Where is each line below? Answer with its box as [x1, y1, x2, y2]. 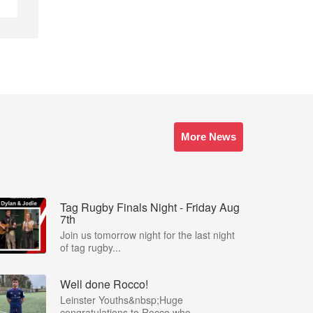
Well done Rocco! [60, 276, 148, 292]
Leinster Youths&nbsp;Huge [60, 293, 183, 307]
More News [181, 131, 236, 143]
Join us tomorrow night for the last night [60, 228, 235, 242]
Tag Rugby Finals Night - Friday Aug [60, 199, 240, 215]
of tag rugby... [60, 240, 121, 254]
